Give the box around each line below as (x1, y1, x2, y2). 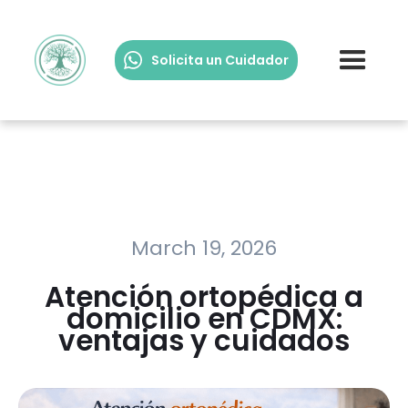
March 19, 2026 (131, 234, 277, 262)
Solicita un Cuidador (151, 51, 289, 69)
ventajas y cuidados (58, 321, 350, 361)
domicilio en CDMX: (66, 299, 342, 339)
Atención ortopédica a (45, 277, 363, 317)
